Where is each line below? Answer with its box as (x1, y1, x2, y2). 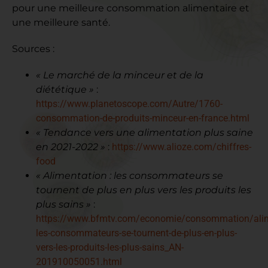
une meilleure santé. (12, 17, 110, 29)
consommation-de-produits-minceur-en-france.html (36, 112, 249, 124)
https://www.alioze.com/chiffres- (112, 141, 251, 153)
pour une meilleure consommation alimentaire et (12, 2, 249, 14)
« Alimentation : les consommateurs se (36, 170, 223, 182)
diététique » (36, 84, 94, 96)
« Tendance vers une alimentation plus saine (36, 127, 253, 139)
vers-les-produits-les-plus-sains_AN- (36, 242, 184, 254)
